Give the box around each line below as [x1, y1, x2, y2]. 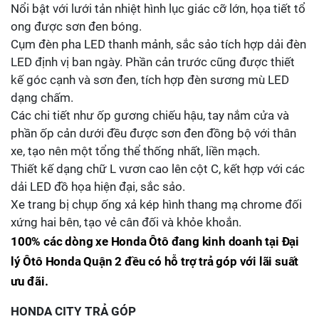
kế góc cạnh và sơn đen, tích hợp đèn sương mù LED [11, 73, 289, 87]
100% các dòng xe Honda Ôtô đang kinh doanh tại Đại [11, 234, 299, 249]
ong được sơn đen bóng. [11, 19, 142, 33]
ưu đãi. [11, 274, 48, 288]
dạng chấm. [11, 90, 73, 105]
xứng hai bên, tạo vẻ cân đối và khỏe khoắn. [11, 215, 241, 229]
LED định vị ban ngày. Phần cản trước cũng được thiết [11, 55, 295, 69]
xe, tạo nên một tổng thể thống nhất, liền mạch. [11, 144, 260, 158]
